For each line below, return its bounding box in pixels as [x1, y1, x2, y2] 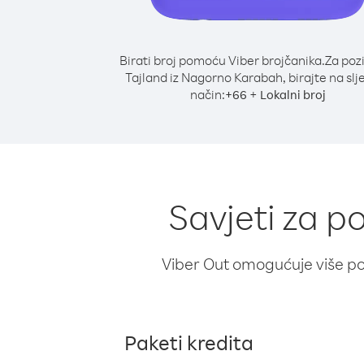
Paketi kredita [124, 329, 253, 355]
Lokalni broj [259, 87, 326, 102]
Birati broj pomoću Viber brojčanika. [119, 52, 325, 68]
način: [189, 86, 225, 102]
